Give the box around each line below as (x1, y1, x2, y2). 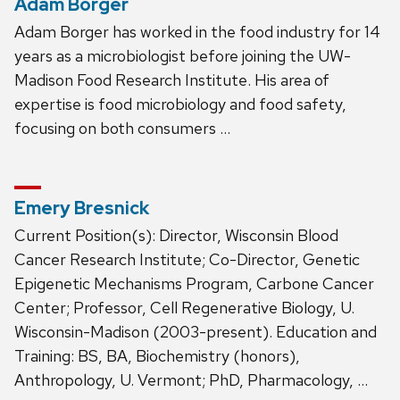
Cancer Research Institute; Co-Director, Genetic (14, 248, 360, 270)
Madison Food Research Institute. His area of (14, 69, 329, 90)
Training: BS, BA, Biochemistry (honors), (14, 345, 300, 366)
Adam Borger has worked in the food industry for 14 (14, 21, 380, 42)
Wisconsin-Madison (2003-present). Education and (14, 321, 377, 342)
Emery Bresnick (14, 196, 149, 220)
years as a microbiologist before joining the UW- (14, 45, 351, 66)
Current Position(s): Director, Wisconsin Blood (14, 224, 338, 246)
